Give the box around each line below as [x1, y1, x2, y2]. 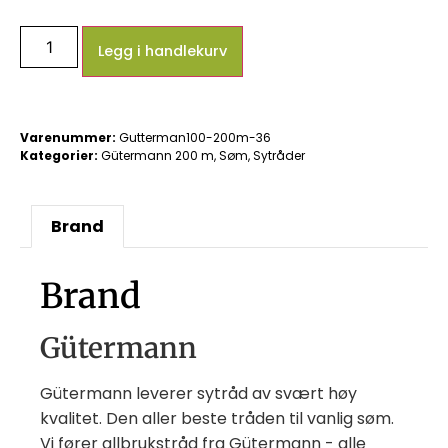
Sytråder [253, 146, 305, 164]
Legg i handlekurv [98, 40, 228, 61]
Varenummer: [20, 128, 119, 146]
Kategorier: [20, 146, 98, 164]
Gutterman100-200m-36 [119, 128, 271, 146]
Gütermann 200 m [101, 146, 214, 164]
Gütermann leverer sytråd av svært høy [40, 382, 357, 406]
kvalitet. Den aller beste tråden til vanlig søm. [40, 407, 394, 431]
